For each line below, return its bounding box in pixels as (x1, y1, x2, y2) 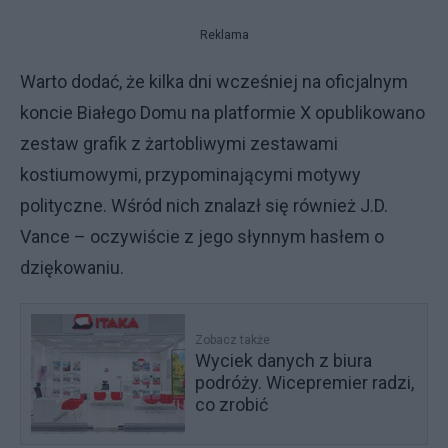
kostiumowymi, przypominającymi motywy (20, 163, 361, 185)
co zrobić (195, 393, 269, 415)
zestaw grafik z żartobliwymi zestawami (20, 132, 338, 154)
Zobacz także (195, 332, 271, 347)
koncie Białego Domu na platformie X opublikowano (20, 101, 425, 123)
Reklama (199, 27, 249, 42)
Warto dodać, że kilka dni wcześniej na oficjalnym (20, 70, 408, 92)
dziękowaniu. (20, 256, 132, 278)
